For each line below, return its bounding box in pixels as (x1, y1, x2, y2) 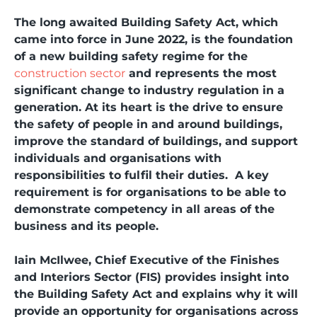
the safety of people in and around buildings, (14, 117, 282, 131)
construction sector (14, 67, 125, 80)
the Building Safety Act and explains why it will (14, 287, 298, 301)
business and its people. (14, 219, 158, 233)
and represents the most (125, 67, 277, 80)
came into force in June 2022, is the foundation (14, 33, 293, 46)
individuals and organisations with (14, 151, 221, 165)
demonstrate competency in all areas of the (14, 202, 275, 216)
